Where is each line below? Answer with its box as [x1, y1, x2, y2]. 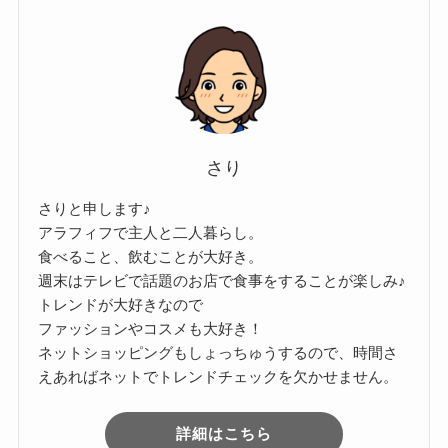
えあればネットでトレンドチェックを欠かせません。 [38, 368, 399, 386]
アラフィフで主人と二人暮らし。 [38, 224, 264, 242]
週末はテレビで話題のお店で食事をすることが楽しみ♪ [38, 272, 407, 290]
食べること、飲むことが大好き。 [38, 248, 264, 266]
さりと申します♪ [38, 200, 152, 218]
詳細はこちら [176, 425, 272, 443]
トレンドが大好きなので [38, 296, 204, 314]
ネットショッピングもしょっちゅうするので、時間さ [38, 344, 399, 362]
